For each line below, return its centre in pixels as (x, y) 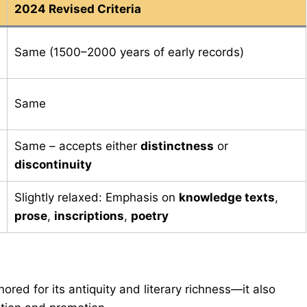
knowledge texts (227, 197)
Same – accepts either (77, 146)
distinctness (177, 146)
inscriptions (89, 216)
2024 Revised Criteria (78, 9)
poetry (150, 216)
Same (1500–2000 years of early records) (129, 52)
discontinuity (53, 164)
